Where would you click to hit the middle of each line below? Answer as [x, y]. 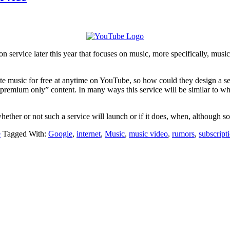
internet [89, 133]
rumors [183, 133]
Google [60, 133]
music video [148, 133]
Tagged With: [25, 133]
